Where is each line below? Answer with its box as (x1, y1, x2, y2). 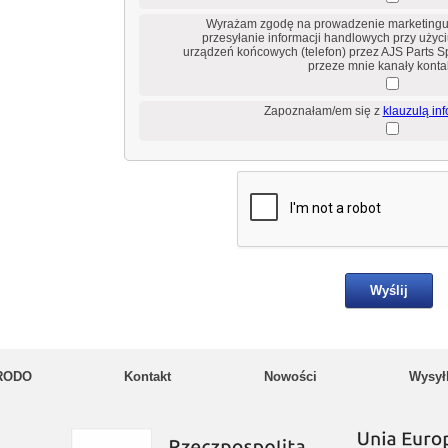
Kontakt (124, 369, 172, 384)
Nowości (263, 369, 317, 384)
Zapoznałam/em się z (263, 104, 383, 118)
